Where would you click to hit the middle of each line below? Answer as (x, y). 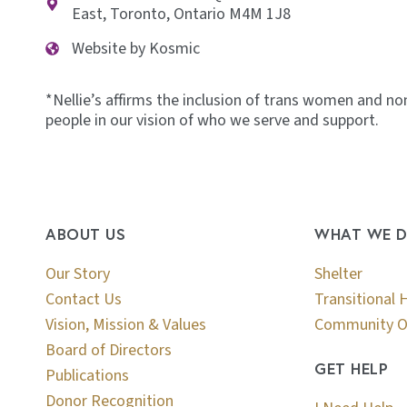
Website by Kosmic (135, 48)
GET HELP (352, 368)
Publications (87, 375)
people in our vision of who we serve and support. (212, 120)
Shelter (339, 273)
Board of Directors (109, 350)
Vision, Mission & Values (126, 324)
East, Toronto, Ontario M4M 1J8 (181, 14)
